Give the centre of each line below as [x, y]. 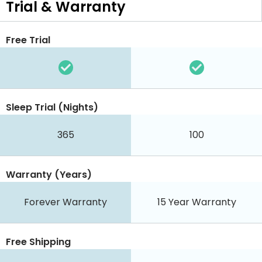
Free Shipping [38, 242]
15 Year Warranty [196, 202]
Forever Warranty [65, 202]
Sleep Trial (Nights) [52, 107]
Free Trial [28, 40]
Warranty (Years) [49, 174]
